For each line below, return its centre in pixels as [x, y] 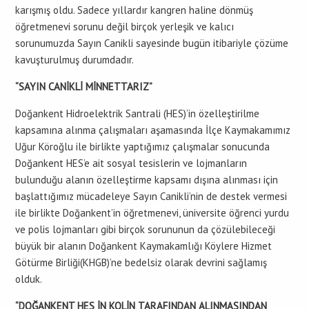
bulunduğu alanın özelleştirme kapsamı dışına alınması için [147, 180]
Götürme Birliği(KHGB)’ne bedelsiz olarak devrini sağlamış [141, 262]
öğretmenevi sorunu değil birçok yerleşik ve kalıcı [124, 27]
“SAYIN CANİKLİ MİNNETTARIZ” [84, 87]
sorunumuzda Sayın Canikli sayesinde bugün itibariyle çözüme [152, 43]
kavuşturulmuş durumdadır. [74, 60]
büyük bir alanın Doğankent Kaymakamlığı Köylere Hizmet [143, 246]
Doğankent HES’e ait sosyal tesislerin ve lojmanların [131, 163]
